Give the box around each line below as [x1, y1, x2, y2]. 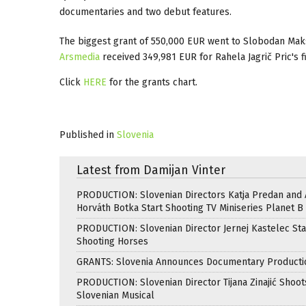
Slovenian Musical [76, 289, 154, 301]
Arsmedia [59, 51, 100, 63]
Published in [59, 128, 114, 141]
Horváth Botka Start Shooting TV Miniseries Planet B [76, 201, 303, 214]
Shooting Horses [76, 235, 148, 247]
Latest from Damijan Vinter [76, 163, 225, 178]
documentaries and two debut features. [59, 5, 232, 18]
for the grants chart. [109, 76, 197, 88]
